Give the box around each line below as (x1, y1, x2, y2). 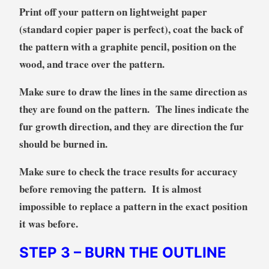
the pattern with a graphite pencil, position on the (19, 38, 237, 54)
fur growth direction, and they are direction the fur (19, 118, 244, 134)
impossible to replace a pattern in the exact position (19, 198, 247, 214)
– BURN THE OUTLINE (73, 243, 226, 261)
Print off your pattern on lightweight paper (19, 4, 207, 19)
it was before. (19, 216, 88, 231)
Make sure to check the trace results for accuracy (19, 163, 238, 179)
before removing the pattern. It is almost (19, 181, 202, 196)
